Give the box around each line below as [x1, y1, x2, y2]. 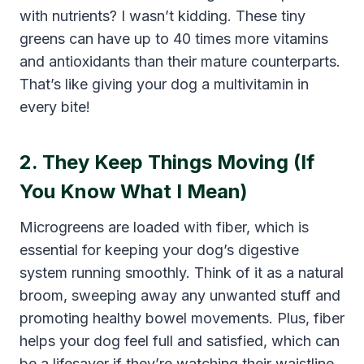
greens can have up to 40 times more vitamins [19, 30, 328, 48]
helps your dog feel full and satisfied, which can [19, 332, 340, 350]
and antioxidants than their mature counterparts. [19, 53, 340, 71]
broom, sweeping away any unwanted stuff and [19, 287, 340, 305]
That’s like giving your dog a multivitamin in [19, 76, 309, 93]
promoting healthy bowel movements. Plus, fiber [19, 310, 344, 327]
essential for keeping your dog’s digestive [19, 241, 299, 259]
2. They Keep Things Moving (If [19, 150, 314, 175]
